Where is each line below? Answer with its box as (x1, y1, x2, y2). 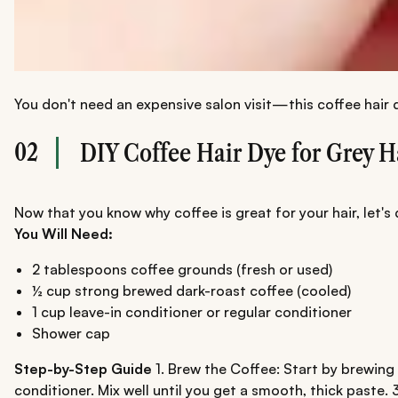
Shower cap (32, 324, 110, 343)
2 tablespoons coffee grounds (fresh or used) (32, 260, 332, 279)
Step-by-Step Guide (14, 360, 152, 378)
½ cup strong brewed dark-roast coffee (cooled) (32, 282, 351, 300)
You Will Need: (14, 225, 113, 243)
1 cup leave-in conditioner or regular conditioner (32, 303, 352, 322)
